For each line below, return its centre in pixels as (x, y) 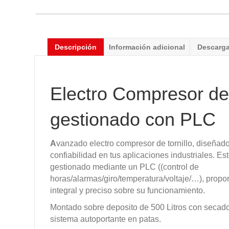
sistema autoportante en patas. (106, 219)
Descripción (76, 47)
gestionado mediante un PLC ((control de (125, 167)
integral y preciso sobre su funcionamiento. (128, 191)
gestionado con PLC (133, 120)
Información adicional (147, 47)
